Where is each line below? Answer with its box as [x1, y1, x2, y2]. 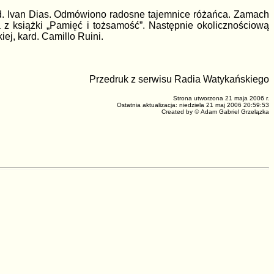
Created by [161, 108, 194, 116]
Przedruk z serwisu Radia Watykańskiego [89, 74, 269, 85]
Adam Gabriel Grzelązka [199, 108, 269, 116]
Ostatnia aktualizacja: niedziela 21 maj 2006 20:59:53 [117, 102, 269, 109]
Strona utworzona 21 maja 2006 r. [173, 95, 269, 102]
